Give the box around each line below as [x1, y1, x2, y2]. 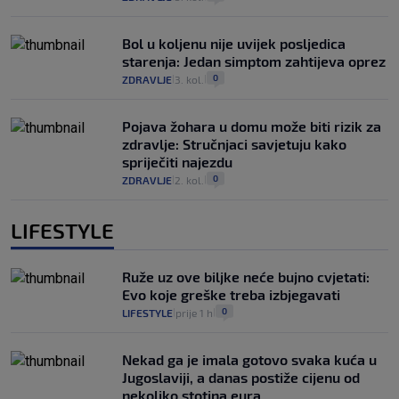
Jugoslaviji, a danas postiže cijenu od [122, 368, 360, 386]
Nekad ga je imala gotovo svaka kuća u [122, 350, 377, 368]
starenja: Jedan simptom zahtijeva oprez [122, 52, 386, 69]
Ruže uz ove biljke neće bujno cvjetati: [122, 267, 370, 285]
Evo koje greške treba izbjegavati [122, 285, 340, 303]
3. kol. [175, 72, 204, 85]
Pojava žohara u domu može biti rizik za [122, 117, 381, 134]
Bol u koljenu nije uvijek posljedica [122, 34, 346, 52]
